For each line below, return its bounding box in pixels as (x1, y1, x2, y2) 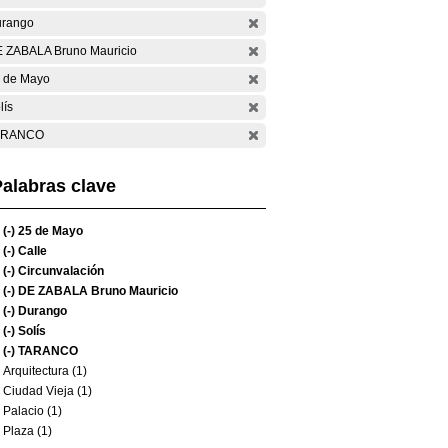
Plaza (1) (3, 424, 52, 438)
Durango (15, 304, 67, 318)
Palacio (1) (3, 404, 62, 418)
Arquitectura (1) (3, 364, 87, 378)
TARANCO (15, 344, 78, 358)
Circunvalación (15, 264, 104, 278)
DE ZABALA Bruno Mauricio (15, 284, 178, 298)
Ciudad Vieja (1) (3, 384, 92, 398)
